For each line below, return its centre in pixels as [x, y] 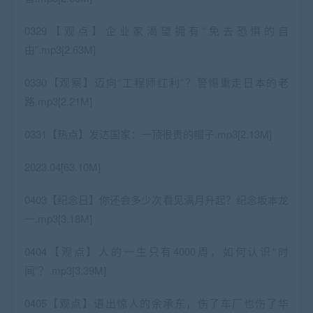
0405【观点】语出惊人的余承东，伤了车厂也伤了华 [156, 303]
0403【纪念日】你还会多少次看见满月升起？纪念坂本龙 [156, 199]
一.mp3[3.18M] [58, 218]
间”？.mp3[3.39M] [65, 270]
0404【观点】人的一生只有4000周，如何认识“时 [156, 251]
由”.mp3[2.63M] [60, 49]
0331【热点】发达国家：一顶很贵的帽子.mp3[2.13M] [148, 133]
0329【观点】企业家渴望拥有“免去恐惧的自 [156, 30]
